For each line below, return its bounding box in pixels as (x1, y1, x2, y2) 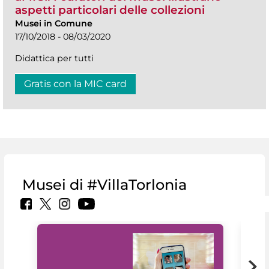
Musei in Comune (15, 17, 92, 29)
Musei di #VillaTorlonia (22, 175, 187, 193)
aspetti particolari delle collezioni (15, 2, 205, 17)
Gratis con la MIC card (24, 77, 127, 89)
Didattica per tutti (15, 52, 94, 64)
